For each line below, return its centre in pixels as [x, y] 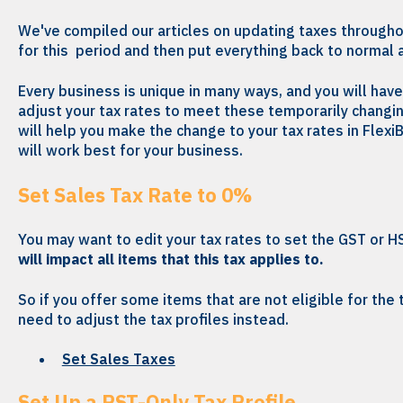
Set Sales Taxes [118, 359]
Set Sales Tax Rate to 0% [134, 195]
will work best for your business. [130, 150]
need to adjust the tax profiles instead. [153, 319]
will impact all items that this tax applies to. [170, 260]
